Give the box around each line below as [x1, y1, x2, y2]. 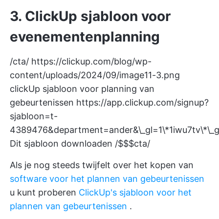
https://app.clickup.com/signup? [76, 97, 209, 108]
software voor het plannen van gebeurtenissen [10, 173, 204, 184]
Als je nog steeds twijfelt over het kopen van [10, 159, 194, 170]
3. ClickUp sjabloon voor [10, 7, 171, 24]
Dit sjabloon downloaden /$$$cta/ [10, 138, 150, 149]
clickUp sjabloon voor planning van [10, 83, 154, 94]
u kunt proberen [10, 187, 79, 197]
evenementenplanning [10, 28, 160, 45]
